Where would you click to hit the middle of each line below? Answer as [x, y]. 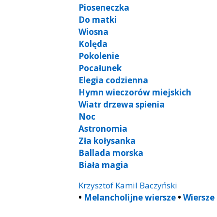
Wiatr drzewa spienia [122, 104]
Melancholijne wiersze [130, 197]
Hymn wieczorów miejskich [135, 92]
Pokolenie [99, 56]
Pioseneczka [104, 7]
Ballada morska [111, 153]
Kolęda [93, 44]
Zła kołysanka [107, 140]
